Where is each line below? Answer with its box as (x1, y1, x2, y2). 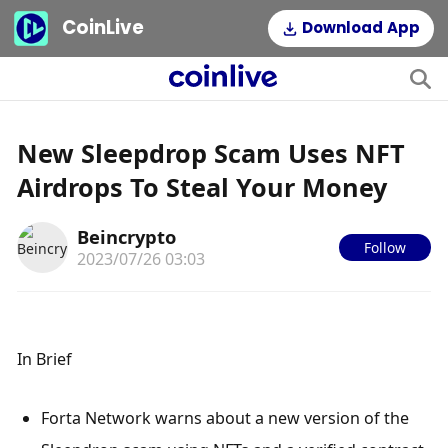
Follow (363, 237, 406, 257)
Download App (302, 20, 421, 37)
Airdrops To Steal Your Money (17, 169, 388, 204)
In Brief (17, 347, 73, 370)
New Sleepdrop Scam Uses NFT (17, 135, 406, 170)
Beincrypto (76, 223, 176, 249)
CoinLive (62, 18, 145, 39)
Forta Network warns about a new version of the (41, 407, 410, 430)
